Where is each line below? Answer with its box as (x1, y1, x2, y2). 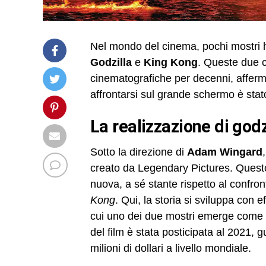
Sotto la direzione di (90, 145, 187, 158)
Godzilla (90, 56, 132, 68)
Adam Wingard (187, 145, 262, 158)
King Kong (144, 56, 198, 68)
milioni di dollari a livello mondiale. (90, 242, 251, 254)
